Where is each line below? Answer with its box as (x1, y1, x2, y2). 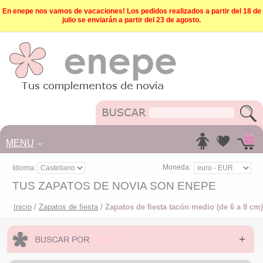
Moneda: (163, 163, 191, 172)
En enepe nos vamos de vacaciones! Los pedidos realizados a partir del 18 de (2, 7, 261, 15)
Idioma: (12, 163, 38, 172)
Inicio (14, 203, 32, 211)
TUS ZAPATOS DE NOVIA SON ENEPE (12, 180, 216, 192)
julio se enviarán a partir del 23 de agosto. (62, 16, 201, 24)
